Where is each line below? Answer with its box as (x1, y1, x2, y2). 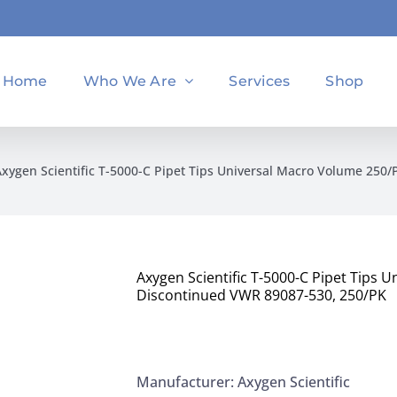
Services (229, 72, 291, 90)
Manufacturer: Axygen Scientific (136, 372, 350, 392)
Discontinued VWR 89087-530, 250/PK (136, 285, 386, 305)
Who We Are (82, 72, 177, 90)
